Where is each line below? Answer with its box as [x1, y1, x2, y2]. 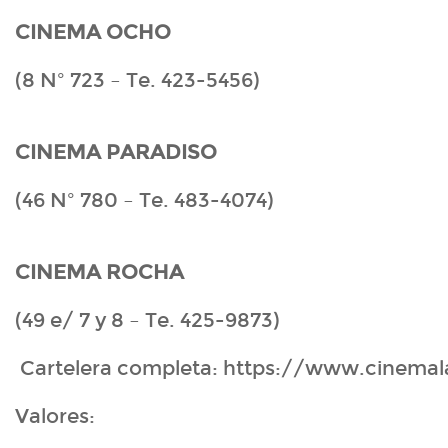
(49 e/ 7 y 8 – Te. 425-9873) [15, 308, 280, 333]
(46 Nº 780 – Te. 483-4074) [15, 188, 274, 213]
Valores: [15, 404, 95, 429]
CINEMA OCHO [15, 20, 171, 45]
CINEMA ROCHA [15, 260, 184, 285]
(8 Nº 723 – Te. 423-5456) [15, 68, 260, 93]
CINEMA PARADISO [15, 140, 217, 165]
